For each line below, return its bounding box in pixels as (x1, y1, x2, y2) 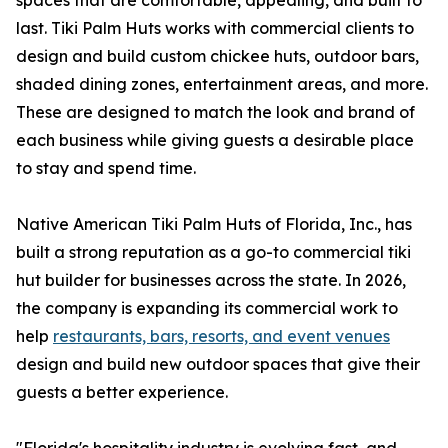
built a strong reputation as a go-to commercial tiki (16, 242, 411, 263)
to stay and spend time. (16, 158, 196, 179)
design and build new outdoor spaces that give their (16, 354, 420, 375)
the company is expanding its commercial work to (16, 298, 398, 319)
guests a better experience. (16, 382, 228, 403)
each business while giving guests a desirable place (16, 130, 414, 151)
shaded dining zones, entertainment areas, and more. (16, 74, 428, 95)
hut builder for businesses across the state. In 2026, (16, 270, 406, 291)
